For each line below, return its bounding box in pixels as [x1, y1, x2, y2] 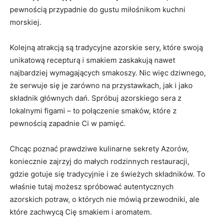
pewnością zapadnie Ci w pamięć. [10, 118, 126, 128]
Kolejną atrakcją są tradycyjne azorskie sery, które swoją [10, 42, 203, 52]
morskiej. [10, 17, 41, 27]
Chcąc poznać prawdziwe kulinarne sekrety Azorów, [10, 144, 189, 153]
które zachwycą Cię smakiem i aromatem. [10, 207, 152, 217]
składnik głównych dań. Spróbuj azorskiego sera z [10, 93, 182, 103]
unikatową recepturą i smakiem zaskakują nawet [10, 55, 175, 65]
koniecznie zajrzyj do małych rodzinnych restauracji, [10, 156, 189, 166]
